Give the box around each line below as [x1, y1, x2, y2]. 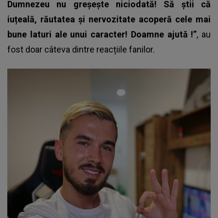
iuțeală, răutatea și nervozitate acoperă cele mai [7, 14, 211, 25]
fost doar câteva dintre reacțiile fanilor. [7, 44, 155, 55]
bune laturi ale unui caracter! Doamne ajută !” [7, 29, 197, 40]
